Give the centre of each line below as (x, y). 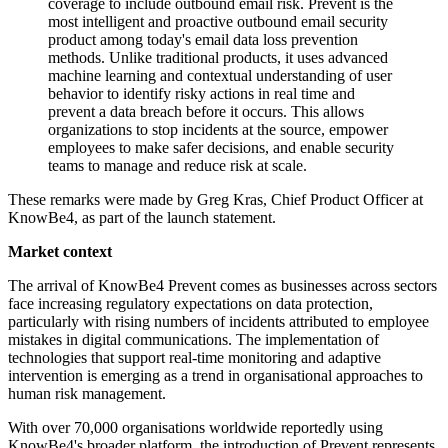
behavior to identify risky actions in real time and (201, 94)
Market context (60, 252)
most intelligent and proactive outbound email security (218, 22)
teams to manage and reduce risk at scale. (177, 166)
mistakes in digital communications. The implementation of (193, 340)
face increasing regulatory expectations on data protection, (190, 304)
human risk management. (87, 394)
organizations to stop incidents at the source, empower (218, 130)
